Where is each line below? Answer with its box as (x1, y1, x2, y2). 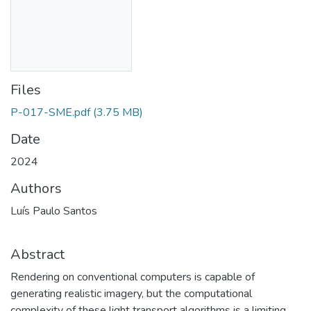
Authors (10, 178, 62, 198)
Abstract (10, 244, 65, 264)
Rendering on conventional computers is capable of (10, 269, 255, 285)
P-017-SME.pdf (10, 104, 90, 120)
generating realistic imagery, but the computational (10, 285, 252, 301)
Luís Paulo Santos (10, 203, 97, 219)
